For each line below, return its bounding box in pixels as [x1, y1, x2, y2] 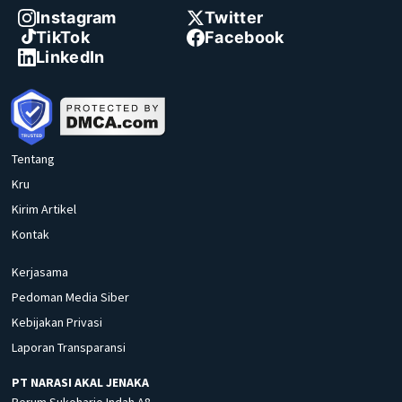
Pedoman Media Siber [12, 289, 129, 306]
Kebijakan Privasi [12, 314, 102, 331]
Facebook [205, 28, 284, 48]
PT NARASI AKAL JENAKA [12, 374, 149, 391]
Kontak [12, 226, 49, 243]
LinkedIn [36, 48, 105, 67]
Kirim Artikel [12, 201, 76, 218]
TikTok [36, 28, 90, 48]
